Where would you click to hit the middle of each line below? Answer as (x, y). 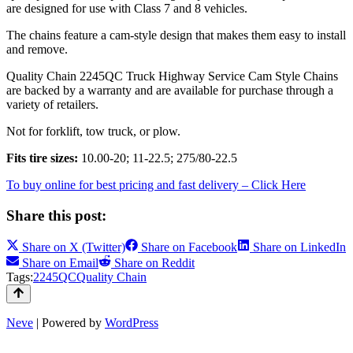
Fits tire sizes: (42, 158)
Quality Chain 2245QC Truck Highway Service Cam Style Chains (172, 76)
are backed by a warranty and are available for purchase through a (170, 90)
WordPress (132, 323)
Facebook (213, 247)
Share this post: (56, 215)
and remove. (37, 49)
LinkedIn (323, 247)
